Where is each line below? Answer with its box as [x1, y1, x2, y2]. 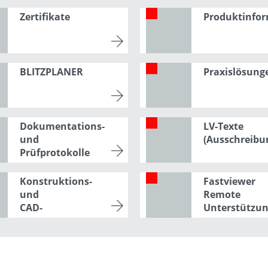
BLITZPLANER [19, 65, 83, 78]
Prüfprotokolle [19, 146, 90, 160]
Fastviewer [203, 174, 255, 188]
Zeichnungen [19, 214, 82, 227]
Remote [203, 187, 240, 201]
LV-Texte [203, 120, 243, 133]
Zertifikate [19, 10, 70, 23]
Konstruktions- [19, 174, 92, 188]
